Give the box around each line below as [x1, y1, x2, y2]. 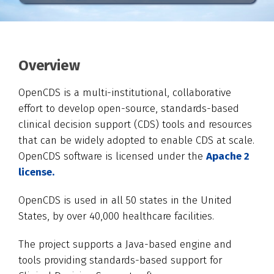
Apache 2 [206, 150, 250, 163]
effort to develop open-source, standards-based [18, 102, 239, 115]
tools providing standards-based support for [18, 254, 222, 267]
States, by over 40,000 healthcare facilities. [18, 210, 214, 223]
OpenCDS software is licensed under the [18, 150, 206, 163]
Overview [18, 57, 80, 74]
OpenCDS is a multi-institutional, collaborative [18, 86, 231, 99]
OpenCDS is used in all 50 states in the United [18, 194, 232, 207]
